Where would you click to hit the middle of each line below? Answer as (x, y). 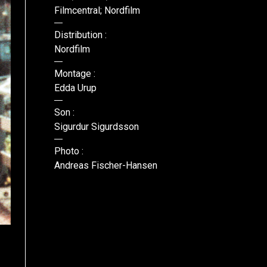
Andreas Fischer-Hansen (106, 165)
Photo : (69, 151)
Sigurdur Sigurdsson (97, 127)
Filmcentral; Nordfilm (97, 10)
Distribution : (80, 35)
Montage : (75, 74)
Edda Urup (75, 88)
